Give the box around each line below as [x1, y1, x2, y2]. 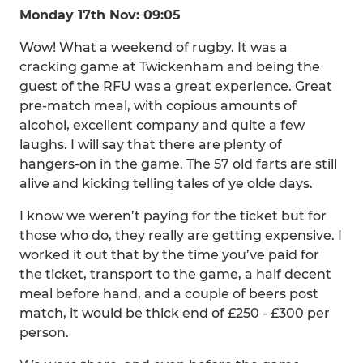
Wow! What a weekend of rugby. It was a [19, 40, 288, 55]
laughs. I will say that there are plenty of [19, 137, 282, 152]
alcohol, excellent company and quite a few [19, 117, 305, 133]
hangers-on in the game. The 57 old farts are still [19, 156, 337, 172]
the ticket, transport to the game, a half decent [19, 267, 331, 282]
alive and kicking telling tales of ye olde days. [19, 176, 313, 191]
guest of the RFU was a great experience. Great [19, 79, 332, 94]
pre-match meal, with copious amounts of [19, 98, 297, 113]
